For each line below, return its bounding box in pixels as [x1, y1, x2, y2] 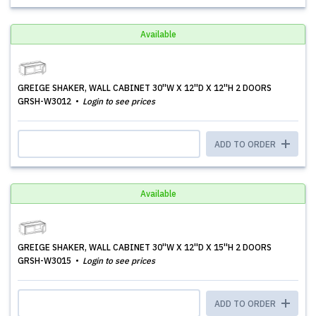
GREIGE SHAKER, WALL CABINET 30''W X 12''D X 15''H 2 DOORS [18, 242, 272, 253]
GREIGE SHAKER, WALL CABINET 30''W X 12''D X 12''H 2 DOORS [18, 83, 272, 93]
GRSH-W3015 [18, 255, 73, 266]
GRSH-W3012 [18, 96, 73, 107]
